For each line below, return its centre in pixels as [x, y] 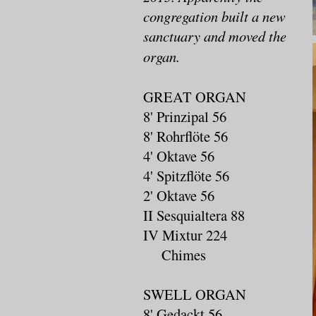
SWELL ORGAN [195, 294]
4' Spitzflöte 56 [186, 175]
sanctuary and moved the [215, 36]
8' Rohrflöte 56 [186, 136]
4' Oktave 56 [179, 156]
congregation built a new [214, 16]
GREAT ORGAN [195, 96]
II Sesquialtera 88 [194, 215]
